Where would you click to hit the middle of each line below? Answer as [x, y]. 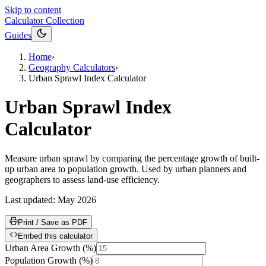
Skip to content [33, 10]
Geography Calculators [72, 67]
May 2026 [77, 199]
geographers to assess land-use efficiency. [82, 179]
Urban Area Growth [42, 248]
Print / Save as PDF [53, 222]
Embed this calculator [55, 236]
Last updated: [31, 199]
